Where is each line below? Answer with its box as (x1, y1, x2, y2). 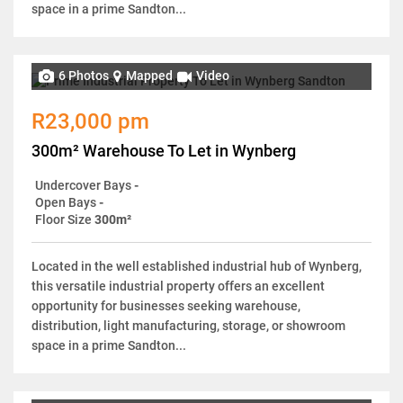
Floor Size (35, 211, 92, 227)
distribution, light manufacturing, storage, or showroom (31, 318, 345, 333)
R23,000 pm (31, 108, 149, 134)
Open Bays (35, 194, 96, 210)
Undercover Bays (35, 177, 131, 193)
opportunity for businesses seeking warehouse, (31, 298, 300, 313)
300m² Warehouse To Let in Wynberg (31, 140, 296, 160)
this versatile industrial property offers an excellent (31, 278, 325, 293)
